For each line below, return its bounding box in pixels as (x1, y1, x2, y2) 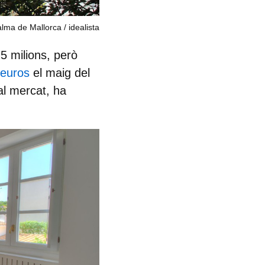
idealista (69, 22, 99, 32)
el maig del (33, 66, 90, 79)
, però (47, 49, 77, 62)
